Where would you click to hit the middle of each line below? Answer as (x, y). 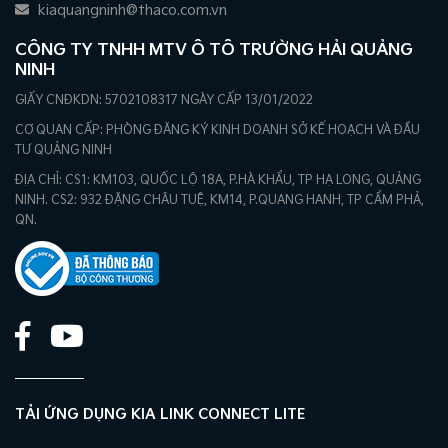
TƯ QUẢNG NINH (63, 150)
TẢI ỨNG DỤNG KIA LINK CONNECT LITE (160, 414)
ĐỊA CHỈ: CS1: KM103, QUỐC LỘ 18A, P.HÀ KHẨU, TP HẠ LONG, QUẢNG (218, 180)
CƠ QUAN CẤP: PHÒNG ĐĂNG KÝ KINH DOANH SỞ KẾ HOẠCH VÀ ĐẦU (217, 130)
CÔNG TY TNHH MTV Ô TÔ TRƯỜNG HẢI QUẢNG (214, 50)
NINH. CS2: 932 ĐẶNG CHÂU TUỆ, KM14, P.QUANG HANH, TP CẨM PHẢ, (219, 200)
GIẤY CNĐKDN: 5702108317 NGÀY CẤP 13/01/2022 (164, 100)
